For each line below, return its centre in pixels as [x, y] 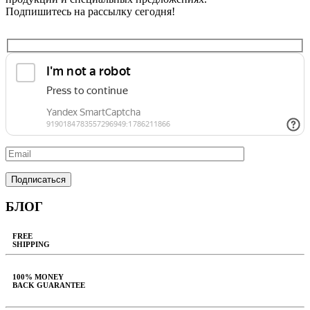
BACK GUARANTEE [49, 285]
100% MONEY [38, 277]
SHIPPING [31, 245]
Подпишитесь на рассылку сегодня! [90, 11]
